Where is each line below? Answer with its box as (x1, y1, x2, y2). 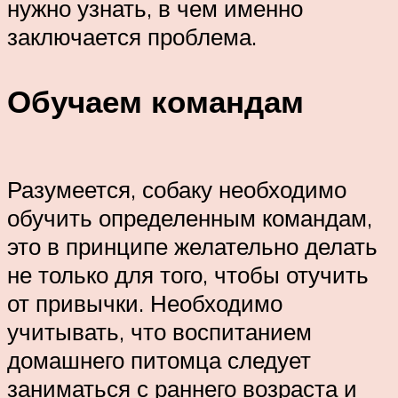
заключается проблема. (7, 22, 257, 52)
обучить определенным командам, (7, 203, 372, 233)
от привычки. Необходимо (7, 289, 283, 318)
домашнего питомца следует (7, 346, 311, 375)
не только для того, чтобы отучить (7, 260, 369, 290)
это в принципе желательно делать (7, 232, 378, 261)
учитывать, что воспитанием (7, 317, 312, 346)
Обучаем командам (7, 82, 304, 122)
